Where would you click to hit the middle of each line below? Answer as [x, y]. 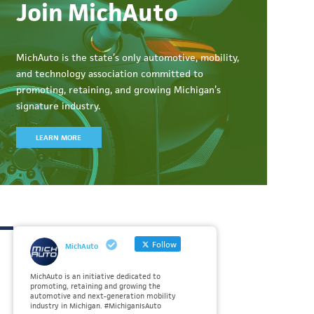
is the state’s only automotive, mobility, [149, 57]
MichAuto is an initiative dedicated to [95, 276]
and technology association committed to [110, 74]
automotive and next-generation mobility [103, 296]
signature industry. [59, 106]
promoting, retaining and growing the [95, 286]
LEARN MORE [59, 137]
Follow [163, 244]
